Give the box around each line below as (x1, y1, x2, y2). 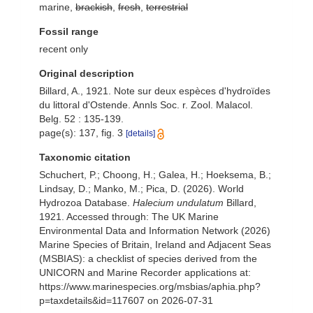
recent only (39, 43, 88, 54)
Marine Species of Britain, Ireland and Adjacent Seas (39, 239, 271, 250)
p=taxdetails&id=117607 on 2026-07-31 (39, 295, 213, 306)
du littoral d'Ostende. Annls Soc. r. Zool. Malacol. (39, 99, 253, 110)
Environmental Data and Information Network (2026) (39, 225, 270, 236)
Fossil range (39, 26, 99, 37)
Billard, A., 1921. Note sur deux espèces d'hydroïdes (39, 85, 270, 96)
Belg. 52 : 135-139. (39, 113, 124, 124)
